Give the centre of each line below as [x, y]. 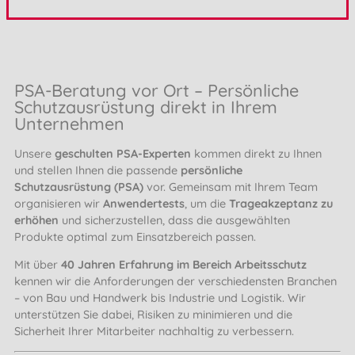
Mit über [38, 265]
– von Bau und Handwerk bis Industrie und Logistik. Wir [160, 298]
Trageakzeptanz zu [281, 203]
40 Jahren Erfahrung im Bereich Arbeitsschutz [184, 265]
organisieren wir [59, 203]
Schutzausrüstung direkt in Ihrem [146, 106]
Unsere [34, 153]
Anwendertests [144, 203]
